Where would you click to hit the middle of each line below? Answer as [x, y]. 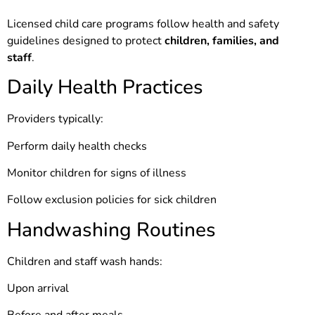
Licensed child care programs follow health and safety [143, 24]
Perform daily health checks [77, 146]
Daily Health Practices [105, 88]
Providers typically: [55, 119]
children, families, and [222, 40]
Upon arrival [38, 289]
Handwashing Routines [111, 230]
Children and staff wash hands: [85, 261]
